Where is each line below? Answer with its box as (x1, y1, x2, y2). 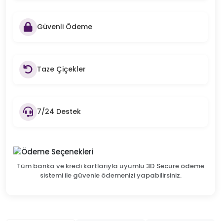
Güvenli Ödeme (37, 22, 92, 32)
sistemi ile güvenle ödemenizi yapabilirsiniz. (39, 170, 182, 180)
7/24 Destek (37, 107, 81, 117)
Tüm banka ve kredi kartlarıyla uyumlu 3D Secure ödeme (17, 161, 204, 171)
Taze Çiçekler (37, 64, 86, 74)
